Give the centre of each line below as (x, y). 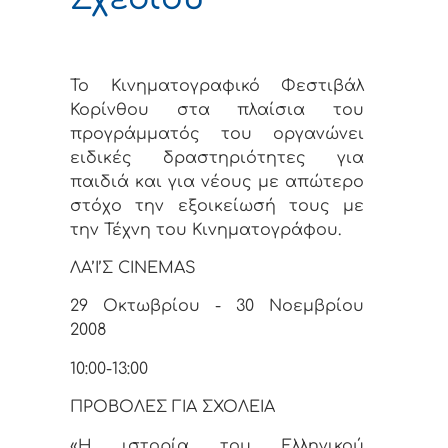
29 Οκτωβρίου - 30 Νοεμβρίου (217, 306)
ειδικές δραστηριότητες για (217, 157)
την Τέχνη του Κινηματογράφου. (205, 229)
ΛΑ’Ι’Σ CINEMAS (133, 268)
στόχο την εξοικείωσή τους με (217, 205)
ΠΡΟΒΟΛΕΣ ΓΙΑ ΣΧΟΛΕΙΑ (172, 407)
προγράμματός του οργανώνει (217, 133)
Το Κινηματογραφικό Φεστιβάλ (217, 85)
